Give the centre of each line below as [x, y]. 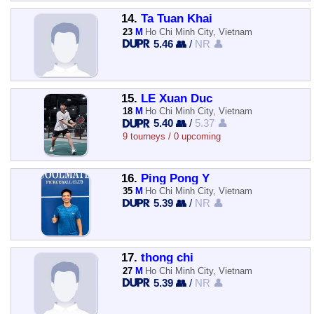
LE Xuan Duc [176, 98]
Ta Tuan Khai [176, 19]
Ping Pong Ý [175, 178]
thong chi [167, 258]
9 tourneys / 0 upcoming [171, 137]
